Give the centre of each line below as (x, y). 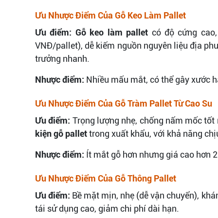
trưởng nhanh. (62, 58)
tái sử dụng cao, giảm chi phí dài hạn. (107, 208)
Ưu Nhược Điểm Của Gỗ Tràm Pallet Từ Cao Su (124, 103)
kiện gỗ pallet (61, 133)
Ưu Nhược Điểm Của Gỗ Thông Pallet (106, 178)
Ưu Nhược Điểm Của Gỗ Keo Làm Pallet (110, 15)
